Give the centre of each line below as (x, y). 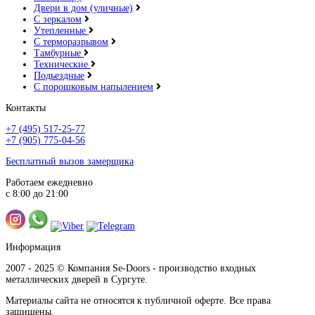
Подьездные (59, 76)
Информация (33, 247)
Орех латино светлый (157, 162)
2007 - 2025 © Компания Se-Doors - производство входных (131, 269)
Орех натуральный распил (157, 257)
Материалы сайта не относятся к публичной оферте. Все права (138, 301)
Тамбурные (59, 53)
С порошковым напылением (94, 87)
